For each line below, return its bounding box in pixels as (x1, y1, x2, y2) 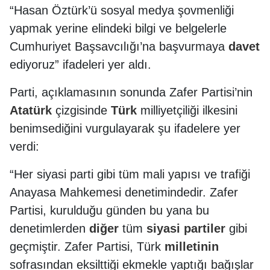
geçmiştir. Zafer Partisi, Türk (10, 240, 165, 253)
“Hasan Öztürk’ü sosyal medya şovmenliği (10, 4, 234, 17)
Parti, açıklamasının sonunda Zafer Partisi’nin (10, 86, 253, 99)
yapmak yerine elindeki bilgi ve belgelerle (10, 22, 227, 35)
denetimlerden (10, 222, 89, 235)
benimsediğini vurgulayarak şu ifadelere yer (10, 122, 240, 135)
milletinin (165, 240, 219, 253)
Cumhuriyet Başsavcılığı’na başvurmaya (10, 40, 228, 53)
